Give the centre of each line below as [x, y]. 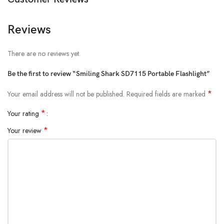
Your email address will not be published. [66, 94]
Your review [25, 131]
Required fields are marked [167, 94]
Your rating [24, 114]
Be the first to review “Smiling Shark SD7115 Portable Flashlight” [109, 74]
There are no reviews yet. [44, 54]
